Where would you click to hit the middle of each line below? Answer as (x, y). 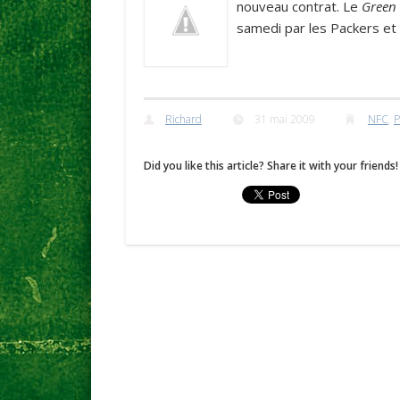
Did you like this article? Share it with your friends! (271, 166)
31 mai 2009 (284, 120)
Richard (183, 120)
